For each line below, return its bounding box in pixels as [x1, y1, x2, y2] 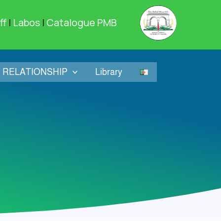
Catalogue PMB [46, 16, 119, 29]
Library [95, 67, 123, 77]
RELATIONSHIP [2, 67, 68, 77]
